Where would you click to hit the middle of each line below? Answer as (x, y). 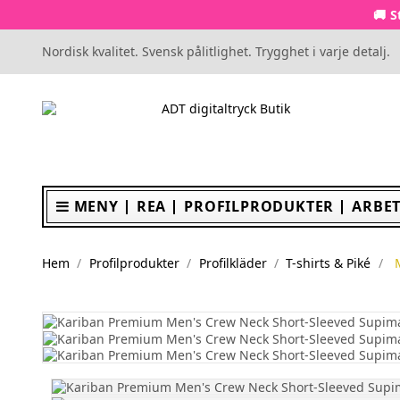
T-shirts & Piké (329, 263)
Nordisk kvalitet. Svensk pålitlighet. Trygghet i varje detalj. (216, 51)
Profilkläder (233, 263)
